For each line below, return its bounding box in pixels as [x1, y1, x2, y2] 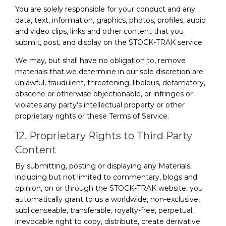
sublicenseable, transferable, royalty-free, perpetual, [15, 205, 194, 215]
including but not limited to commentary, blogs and [15, 172, 197, 182]
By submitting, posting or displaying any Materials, [15, 161, 192, 171]
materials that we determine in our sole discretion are [15, 67, 203, 76]
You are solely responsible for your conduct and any [15, 4, 195, 14]
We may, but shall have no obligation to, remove [15, 55, 186, 65]
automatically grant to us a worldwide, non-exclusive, [15, 194, 200, 204]
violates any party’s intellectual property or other [15, 100, 185, 109]
